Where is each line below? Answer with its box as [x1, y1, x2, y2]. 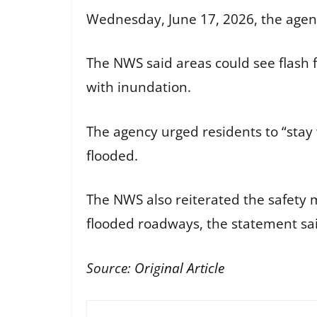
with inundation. [86, 78, 191, 97]
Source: [86, 258, 134, 277]
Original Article [134, 258, 224, 277]
